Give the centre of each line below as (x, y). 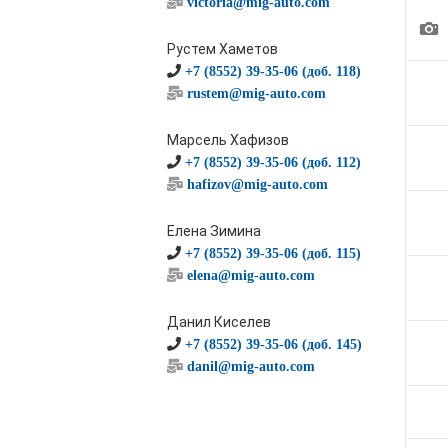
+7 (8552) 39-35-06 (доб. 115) (273, 253)
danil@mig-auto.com (251, 366)
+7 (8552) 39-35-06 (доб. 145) (273, 344)
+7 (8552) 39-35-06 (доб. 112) (273, 162)
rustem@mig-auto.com (256, 93)
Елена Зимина (214, 231)
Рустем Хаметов (222, 49)
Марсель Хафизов (228, 140)
